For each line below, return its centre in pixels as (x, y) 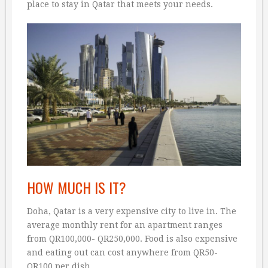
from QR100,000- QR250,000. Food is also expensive (132, 239)
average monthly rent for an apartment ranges (125, 225)
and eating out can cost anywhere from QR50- (122, 253)
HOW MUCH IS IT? (77, 188)
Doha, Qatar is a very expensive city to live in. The (132, 211)
